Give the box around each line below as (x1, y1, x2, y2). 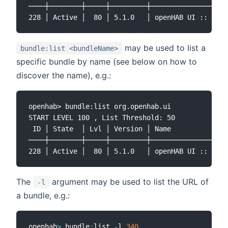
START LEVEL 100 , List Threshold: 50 (28, 113, 175, 122)
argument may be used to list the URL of (49, 177, 209, 187)
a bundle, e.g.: (16, 190, 70, 201)
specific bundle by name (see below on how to (16, 56, 197, 67)
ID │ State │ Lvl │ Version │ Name (28, 125, 171, 133)
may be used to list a (122, 43, 206, 53)
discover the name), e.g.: (16, 70, 111, 81)
